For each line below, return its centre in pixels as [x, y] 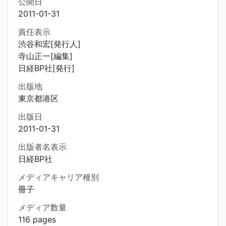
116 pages [37, 219]
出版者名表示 [42, 147]
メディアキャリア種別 [59, 177]
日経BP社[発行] [46, 68]
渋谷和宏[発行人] [49, 44]
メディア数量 [42, 207]
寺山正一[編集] [45, 56]
